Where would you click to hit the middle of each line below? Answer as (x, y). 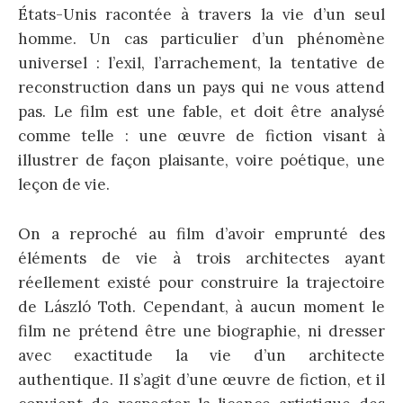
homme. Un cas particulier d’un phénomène (201, 39)
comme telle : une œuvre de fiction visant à (201, 136)
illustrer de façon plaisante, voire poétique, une (201, 161)
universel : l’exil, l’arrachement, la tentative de (201, 63)
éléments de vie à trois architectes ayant (201, 258)
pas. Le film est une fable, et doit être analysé (201, 112)
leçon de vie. (64, 185)
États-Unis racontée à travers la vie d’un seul (201, 15)
